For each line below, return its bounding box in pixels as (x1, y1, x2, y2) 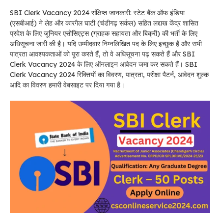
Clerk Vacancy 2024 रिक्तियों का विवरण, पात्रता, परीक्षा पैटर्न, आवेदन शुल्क (10, 70, 209, 79)
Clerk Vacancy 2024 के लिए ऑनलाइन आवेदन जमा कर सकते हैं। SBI (10, 60, 197, 69)
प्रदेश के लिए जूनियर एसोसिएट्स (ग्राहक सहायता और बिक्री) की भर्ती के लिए (10, 29, 197, 38)
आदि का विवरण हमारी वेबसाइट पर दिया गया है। (10, 81, 125, 89)
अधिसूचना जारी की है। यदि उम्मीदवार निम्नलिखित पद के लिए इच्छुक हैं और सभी (10, 39, 202, 48)
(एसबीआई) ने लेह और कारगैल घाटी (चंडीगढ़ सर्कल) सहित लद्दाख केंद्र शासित (10, 19, 198, 27)
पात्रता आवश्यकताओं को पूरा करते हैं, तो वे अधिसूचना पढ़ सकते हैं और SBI (10, 50, 195, 58)
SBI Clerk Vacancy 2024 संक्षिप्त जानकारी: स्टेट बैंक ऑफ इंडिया (10, 8, 185, 17)
